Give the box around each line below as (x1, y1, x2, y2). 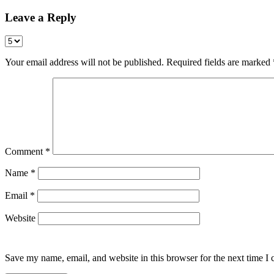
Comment (5, 146, 45, 157)
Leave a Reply (5, 10, 76, 24)
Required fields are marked (166, 57, 273, 68)
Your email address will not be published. (5, 57, 164, 68)
